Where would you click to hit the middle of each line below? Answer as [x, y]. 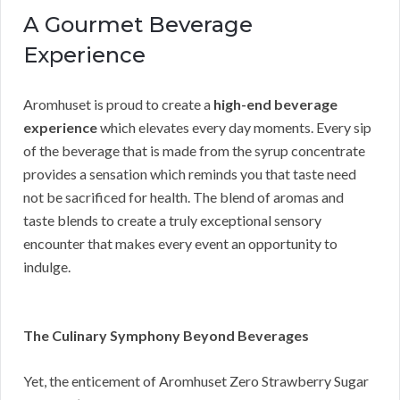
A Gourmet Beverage [138, 25]
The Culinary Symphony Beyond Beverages [166, 336]
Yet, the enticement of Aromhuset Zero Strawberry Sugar [196, 381]
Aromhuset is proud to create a [118, 104]
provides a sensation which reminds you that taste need [190, 174]
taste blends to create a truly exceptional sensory [172, 221]
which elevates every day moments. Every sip [234, 128]
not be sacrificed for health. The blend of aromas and [183, 197]
